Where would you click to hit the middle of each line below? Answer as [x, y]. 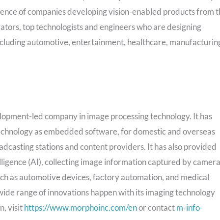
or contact [157, 207]
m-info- [190, 207]
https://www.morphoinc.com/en [81, 207]
